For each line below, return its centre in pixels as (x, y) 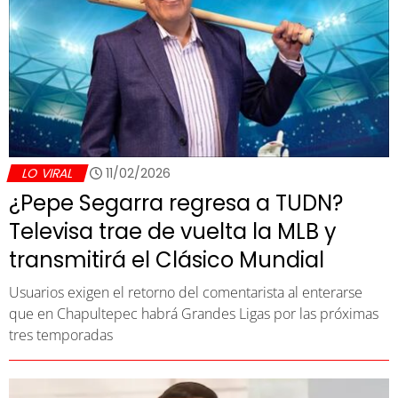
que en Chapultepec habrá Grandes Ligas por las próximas (194, 313)
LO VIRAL (48, 173)
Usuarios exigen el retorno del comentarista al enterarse (186, 292)
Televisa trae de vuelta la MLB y (173, 231)
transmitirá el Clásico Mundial (167, 259)
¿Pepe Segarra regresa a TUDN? (176, 203)
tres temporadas (61, 334)
